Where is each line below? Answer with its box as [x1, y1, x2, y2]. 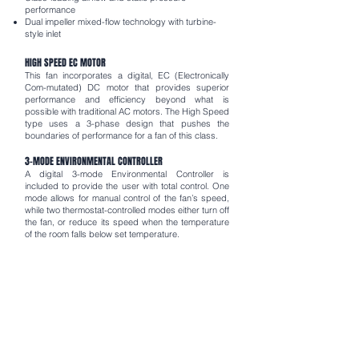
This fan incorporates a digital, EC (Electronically [25, 70, 229, 81]
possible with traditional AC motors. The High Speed [25, 106, 229, 117]
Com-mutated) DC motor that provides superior [25, 82, 229, 93]
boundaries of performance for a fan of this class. [25, 130, 218, 141]
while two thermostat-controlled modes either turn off [25, 204, 229, 216]
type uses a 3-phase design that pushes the [25, 118, 229, 129]
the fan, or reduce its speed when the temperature [25, 216, 229, 228]
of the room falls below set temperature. [25, 228, 179, 240]
